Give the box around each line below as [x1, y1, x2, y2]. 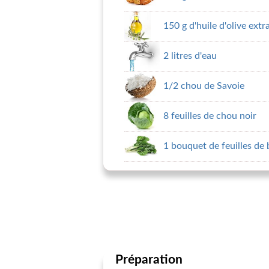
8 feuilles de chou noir [163, 111, 256, 121]
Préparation [115, 253, 183, 266]
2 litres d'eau [163, 51, 217, 61]
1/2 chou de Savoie [163, 81, 244, 91]
